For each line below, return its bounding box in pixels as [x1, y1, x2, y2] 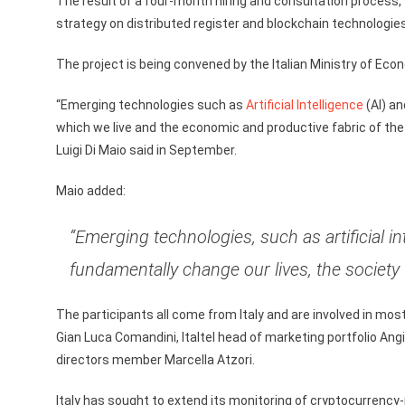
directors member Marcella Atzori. [56, 353, 255, 367]
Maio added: [56, 184, 126, 198]
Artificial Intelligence [246, 98, 363, 112]
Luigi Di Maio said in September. [56, 143, 237, 157]
